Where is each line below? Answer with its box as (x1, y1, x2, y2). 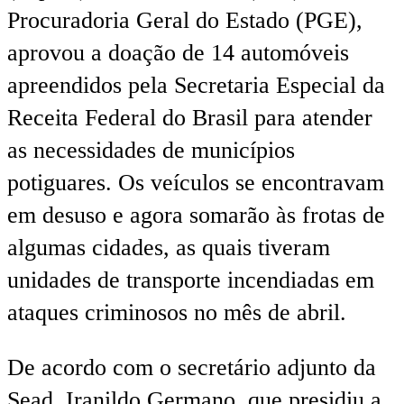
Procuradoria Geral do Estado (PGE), (7, 6, 363, 33)
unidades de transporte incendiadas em (7, 266, 374, 293)
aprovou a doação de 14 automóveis (7, 39, 349, 66)
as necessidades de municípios (7, 136, 295, 163)
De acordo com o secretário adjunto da (7, 354, 376, 381)
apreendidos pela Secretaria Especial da (7, 71, 385, 98)
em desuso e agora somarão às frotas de (7, 201, 385, 228)
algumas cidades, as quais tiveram (7, 234, 330, 261)
